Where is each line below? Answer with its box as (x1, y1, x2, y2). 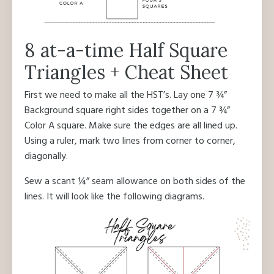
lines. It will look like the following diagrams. (24, 189, 204, 205)
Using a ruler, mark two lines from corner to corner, (24, 133, 235, 149)
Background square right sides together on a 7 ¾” (24, 103, 230, 119)
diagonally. (24, 149, 68, 165)
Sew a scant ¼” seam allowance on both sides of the (24, 174, 245, 190)
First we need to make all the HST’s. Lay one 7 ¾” (24, 87, 227, 103)
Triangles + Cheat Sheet (24, 61, 228, 84)
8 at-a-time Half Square (24, 39, 228, 62)
